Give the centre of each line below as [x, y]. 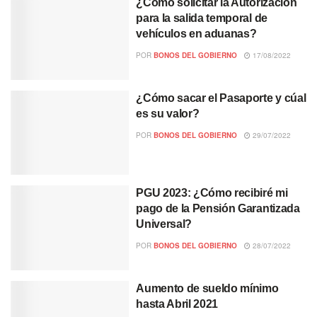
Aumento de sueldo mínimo [207, 288]
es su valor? [168, 113]
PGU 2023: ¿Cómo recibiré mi [212, 193]
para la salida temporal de [202, 18]
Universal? [164, 224]
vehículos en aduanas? [196, 34]
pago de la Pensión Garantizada [218, 209]
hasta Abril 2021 [177, 304]
